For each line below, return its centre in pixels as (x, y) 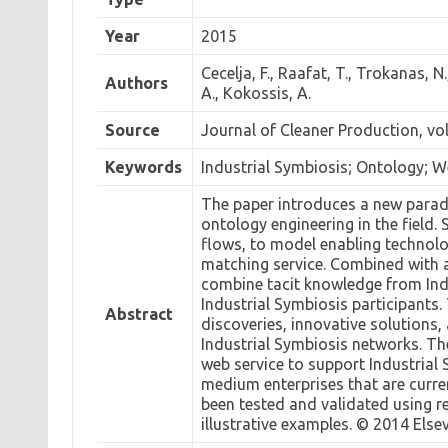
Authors (136, 82)
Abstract (138, 313)
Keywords (143, 166)
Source (132, 129)
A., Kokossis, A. (255, 92)
